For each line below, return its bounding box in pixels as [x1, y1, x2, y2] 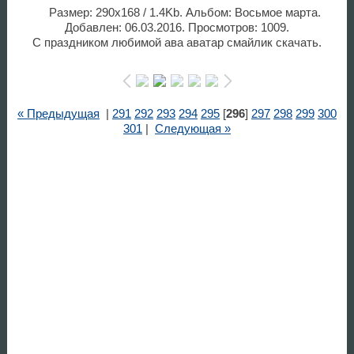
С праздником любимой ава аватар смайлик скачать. [32, 36, 322, 49]
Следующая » [154, 122, 231, 135]
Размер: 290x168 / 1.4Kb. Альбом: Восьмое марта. [48, 6, 321, 19]
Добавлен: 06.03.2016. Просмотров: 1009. [64, 21, 289, 34]
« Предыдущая [17, 107, 100, 120]
